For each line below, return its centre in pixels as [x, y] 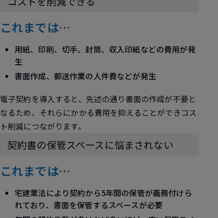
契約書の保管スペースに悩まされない [90, 145]
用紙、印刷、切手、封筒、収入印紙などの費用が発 [105, 49]
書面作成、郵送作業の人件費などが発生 [85, 76]
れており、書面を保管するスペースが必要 [89, 205]
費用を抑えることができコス [145, 112]
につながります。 [54, 126]
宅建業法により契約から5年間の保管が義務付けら [103, 193]
